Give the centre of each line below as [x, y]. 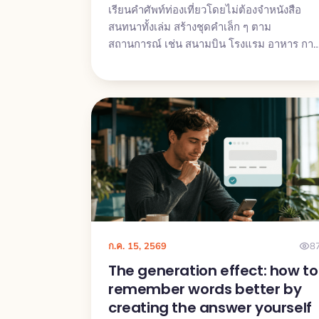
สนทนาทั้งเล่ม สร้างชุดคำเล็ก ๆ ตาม [190, 27]
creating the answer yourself [210, 307]
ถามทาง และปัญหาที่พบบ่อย [173, 61]
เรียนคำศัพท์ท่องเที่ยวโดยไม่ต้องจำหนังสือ [205, 10]
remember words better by [205, 289]
